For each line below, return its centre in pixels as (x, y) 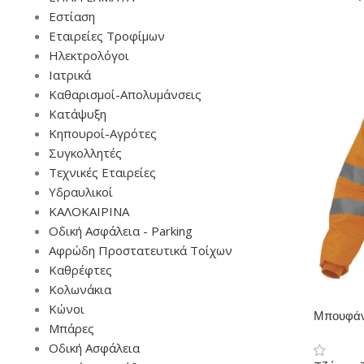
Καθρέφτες (80, 270)
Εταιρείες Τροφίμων (107, 36)
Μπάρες (71, 328)
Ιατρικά (70, 75)
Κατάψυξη (78, 114)
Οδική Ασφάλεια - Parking (121, 231)
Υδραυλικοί (81, 192)
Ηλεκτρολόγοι (89, 55)
